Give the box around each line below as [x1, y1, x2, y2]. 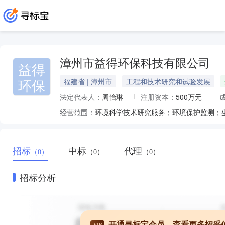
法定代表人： [60, 92, 102, 102]
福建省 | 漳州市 [64, 76, 112, 86]
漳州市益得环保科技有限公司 [60, 57, 210, 70]
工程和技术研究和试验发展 [126, 76, 210, 86]
